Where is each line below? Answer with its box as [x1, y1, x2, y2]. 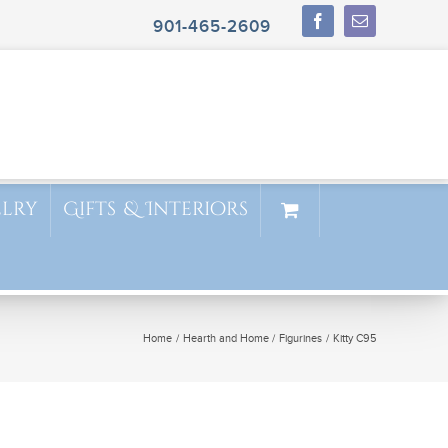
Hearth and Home [182, 332, 269, 345]
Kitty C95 [333, 332, 376, 345]
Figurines [279, 332, 323, 345]
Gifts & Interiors [63, 196, 248, 222]
